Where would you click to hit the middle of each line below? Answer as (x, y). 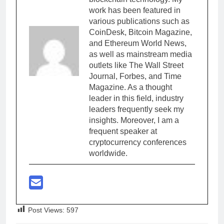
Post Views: (46, 210)
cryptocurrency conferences (138, 142)
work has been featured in (135, 10)
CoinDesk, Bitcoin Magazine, (140, 32)
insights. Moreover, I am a (134, 120)
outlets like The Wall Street (136, 65)
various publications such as (139, 21)
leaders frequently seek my (136, 109)
